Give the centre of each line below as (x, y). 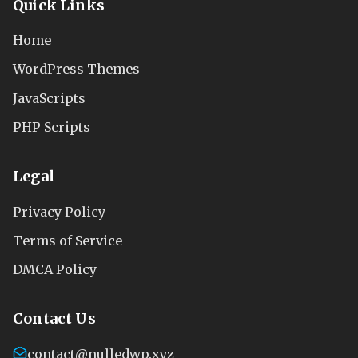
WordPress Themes (76, 69)
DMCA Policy (55, 269)
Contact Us (54, 319)
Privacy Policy (59, 211)
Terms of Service (68, 240)
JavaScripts (49, 98)
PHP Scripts (52, 127)
